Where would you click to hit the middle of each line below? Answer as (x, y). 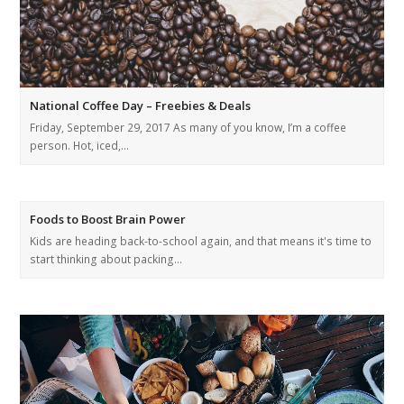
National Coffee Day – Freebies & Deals (141, 105)
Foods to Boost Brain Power (108, 219)
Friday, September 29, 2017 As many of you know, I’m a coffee (188, 127)
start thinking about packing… (106, 259)
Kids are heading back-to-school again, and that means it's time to (201, 241)
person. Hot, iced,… (80, 145)
